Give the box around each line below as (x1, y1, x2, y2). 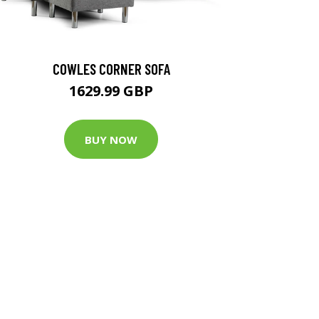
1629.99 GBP (69, 81, 153, 101)
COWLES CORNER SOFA (52, 60, 170, 78)
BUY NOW (85, 132, 137, 147)
